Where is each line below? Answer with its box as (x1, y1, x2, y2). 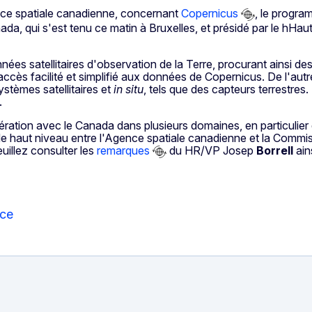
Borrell (253, 143, 293, 158)
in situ (114, 82, 143, 97)
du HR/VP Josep (166, 143, 253, 158)
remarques (97, 143, 150, 158)
